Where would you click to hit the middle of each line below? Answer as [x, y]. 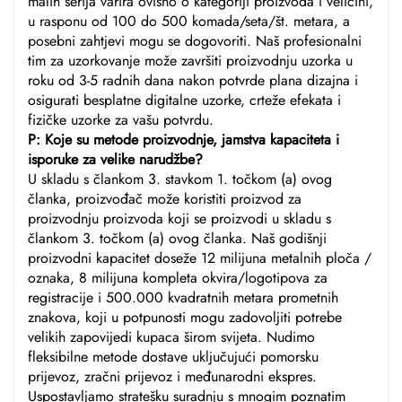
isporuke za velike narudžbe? [115, 160]
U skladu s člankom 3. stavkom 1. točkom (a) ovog [180, 179]
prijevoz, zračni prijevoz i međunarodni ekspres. [172, 377]
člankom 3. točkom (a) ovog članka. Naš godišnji [177, 239]
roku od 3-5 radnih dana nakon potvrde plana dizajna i [193, 81]
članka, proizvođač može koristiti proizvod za [165, 199]
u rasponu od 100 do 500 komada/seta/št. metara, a [189, 22]
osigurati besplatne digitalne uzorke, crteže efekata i [184, 100]
